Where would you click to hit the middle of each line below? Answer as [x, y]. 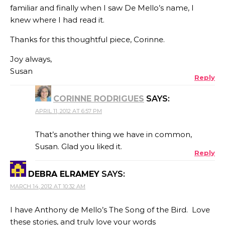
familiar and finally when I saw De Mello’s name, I [102, 8]
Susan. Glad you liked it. [79, 146]
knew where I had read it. [57, 20]
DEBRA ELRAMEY [64, 174]
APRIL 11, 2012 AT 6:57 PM [69, 111]
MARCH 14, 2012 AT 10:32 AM [48, 186]
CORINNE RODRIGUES [99, 98]
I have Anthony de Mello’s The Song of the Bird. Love [110, 209]
